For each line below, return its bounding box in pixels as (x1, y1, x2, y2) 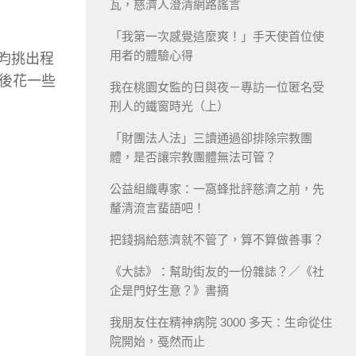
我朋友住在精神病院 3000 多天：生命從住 (110, 315, 332, 329)
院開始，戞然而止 (110, 334, 205, 348)
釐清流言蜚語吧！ (110, 200, 205, 215)
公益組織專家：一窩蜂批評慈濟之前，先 (110, 181, 324, 195)
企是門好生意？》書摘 (110, 283, 229, 297)
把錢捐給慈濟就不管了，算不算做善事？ (110, 232, 324, 246)
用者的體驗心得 (110, 48, 193, 62)
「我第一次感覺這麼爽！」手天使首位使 (110, 29, 324, 43)
